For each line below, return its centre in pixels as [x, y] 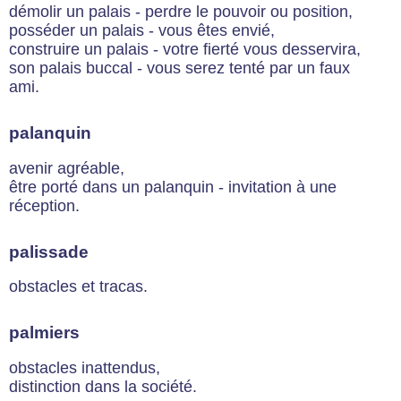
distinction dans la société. [103, 386]
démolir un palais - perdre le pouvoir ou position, [181, 12]
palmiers [44, 333]
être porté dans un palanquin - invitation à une [173, 187]
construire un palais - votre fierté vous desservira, [185, 50]
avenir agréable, [67, 168]
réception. [44, 205]
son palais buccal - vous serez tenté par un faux [179, 68]
